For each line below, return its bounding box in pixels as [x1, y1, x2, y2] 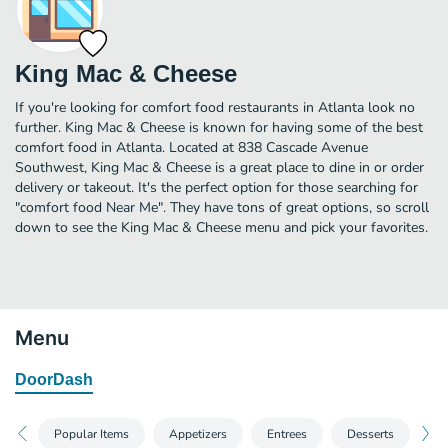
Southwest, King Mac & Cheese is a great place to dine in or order [15, 157, 424, 177]
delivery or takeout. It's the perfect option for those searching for [15, 177, 418, 197]
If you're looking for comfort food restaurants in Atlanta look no [15, 97, 415, 117]
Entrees [267, 425, 307, 442]
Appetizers [169, 425, 227, 442]
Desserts [347, 425, 394, 442]
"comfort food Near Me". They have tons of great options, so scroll [15, 197, 429, 217]
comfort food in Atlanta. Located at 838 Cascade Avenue [15, 137, 368, 157]
